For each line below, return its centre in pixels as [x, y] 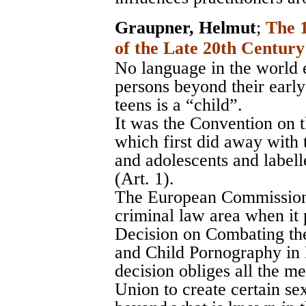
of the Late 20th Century [210, 48]
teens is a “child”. [179, 105]
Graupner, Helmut [185, 28]
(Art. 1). [144, 179]
